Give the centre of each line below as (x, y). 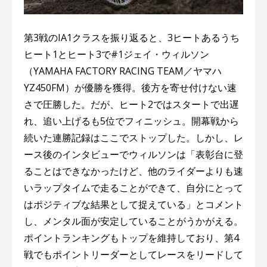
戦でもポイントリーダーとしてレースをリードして (133, 255)
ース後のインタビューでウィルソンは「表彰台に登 (133, 155)
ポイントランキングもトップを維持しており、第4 (131, 238)
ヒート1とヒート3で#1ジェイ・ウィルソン (117, 55)
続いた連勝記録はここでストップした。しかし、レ (133, 138)
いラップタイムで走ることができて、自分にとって (133, 188)
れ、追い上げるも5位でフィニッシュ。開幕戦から (131, 121)
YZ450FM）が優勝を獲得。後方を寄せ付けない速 (130, 88)
